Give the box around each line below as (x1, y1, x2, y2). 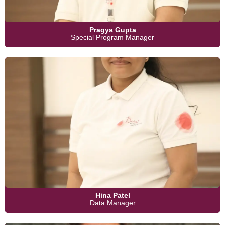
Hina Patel (95, 191, 130, 200)
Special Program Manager (71, 33, 154, 42)
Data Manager (89, 199, 136, 207)
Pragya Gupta (89, 26, 136, 34)
